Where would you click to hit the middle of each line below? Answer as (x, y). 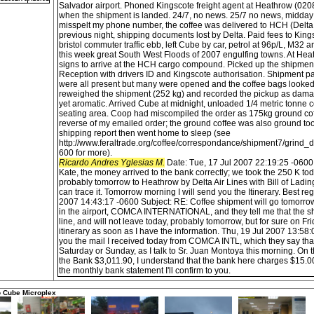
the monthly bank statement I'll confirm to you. (145, 271)
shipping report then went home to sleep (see (145, 133)
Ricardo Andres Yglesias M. (112, 163)
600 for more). (86, 153)
